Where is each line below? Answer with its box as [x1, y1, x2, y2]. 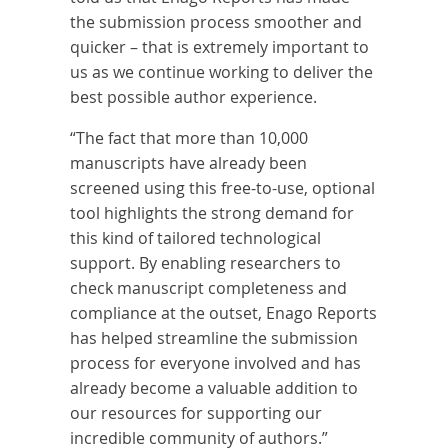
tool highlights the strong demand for [70, 202, 355, 225]
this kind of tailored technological [70, 227, 322, 250]
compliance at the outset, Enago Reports [70, 302, 378, 325]
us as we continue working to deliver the [70, 61, 374, 84]
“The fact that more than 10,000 [70, 127, 309, 150]
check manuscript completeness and [70, 277, 348, 300]
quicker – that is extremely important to [70, 36, 370, 59]
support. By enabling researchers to [70, 252, 342, 275]
